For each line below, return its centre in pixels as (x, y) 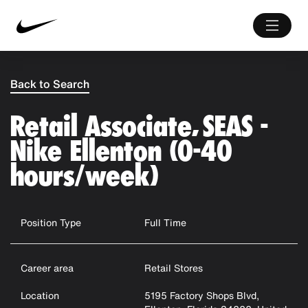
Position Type (51, 222)
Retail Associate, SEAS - (139, 126)
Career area (47, 268)
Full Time (165, 222)
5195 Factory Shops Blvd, (201, 295)
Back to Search (50, 84)
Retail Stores (173, 268)
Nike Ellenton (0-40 (121, 151)
